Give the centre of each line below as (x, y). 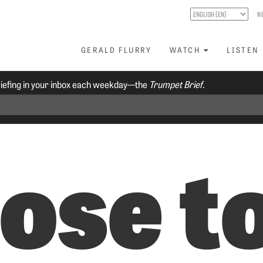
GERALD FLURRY (116, 50)
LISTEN (243, 50)
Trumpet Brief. (177, 84)
